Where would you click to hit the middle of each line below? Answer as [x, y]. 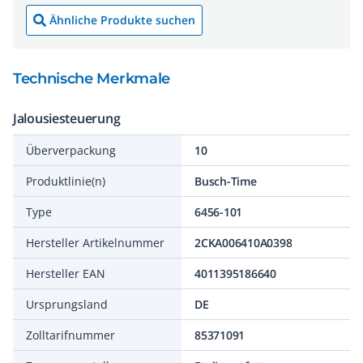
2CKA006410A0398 [243, 243]
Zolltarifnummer [70, 335]
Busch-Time [226, 181]
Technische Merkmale [92, 79]
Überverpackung [71, 150]
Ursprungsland [67, 304]
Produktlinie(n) [66, 181]
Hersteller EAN [66, 273]
